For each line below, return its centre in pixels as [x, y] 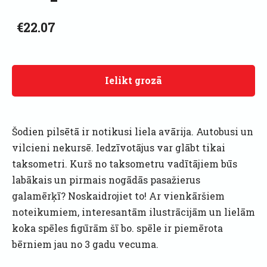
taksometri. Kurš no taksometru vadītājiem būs [125, 163]
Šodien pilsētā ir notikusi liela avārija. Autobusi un [133, 131]
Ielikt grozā [133, 80]
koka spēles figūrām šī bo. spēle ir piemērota [117, 228]
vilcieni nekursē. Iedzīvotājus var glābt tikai [119, 147]
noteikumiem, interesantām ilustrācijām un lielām [133, 212]
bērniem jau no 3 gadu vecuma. [85, 244]
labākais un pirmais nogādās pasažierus [106, 179]
